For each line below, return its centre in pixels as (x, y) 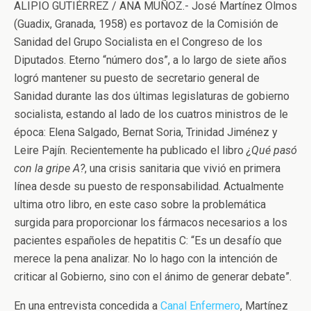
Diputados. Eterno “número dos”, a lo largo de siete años (150, 60)
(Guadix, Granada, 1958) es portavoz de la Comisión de (146, 24)
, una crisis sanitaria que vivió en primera (183, 168)
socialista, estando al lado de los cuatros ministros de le (151, 114)
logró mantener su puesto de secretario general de (137, 78)
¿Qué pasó (272, 150)
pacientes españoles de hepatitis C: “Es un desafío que (148, 241)
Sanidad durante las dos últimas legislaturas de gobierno (152, 96)
